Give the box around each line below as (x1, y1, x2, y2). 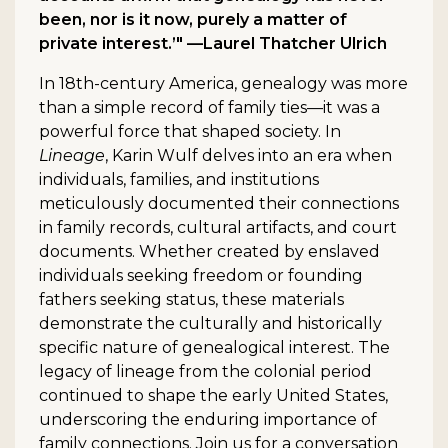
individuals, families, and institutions (39, 170, 319, 190)
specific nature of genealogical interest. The (39, 338, 390, 358)
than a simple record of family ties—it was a (39, 98, 380, 118)
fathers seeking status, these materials (39, 290, 344, 310)
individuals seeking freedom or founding (39, 266, 363, 286)
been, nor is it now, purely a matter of (39, 10, 347, 30)
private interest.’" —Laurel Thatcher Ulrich (39, 34, 387, 54)
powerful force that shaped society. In (39, 122, 341, 142)
